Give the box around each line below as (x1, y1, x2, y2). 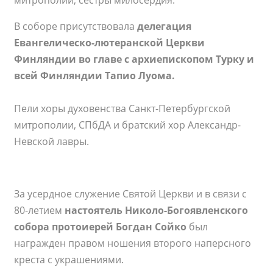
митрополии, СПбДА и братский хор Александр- (14, 118, 241, 132)
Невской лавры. (14, 135, 90, 149)
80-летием (14, 204, 65, 218)
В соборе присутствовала (14, 19, 135, 34)
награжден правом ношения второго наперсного (14, 236, 252, 250)
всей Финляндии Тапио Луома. (14, 69, 175, 83)
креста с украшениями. (14, 253, 124, 267)
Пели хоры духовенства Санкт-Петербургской (14, 102, 231, 116)
